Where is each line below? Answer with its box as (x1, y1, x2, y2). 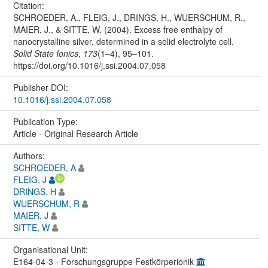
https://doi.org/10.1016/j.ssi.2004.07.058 (13, 59, 166, 71)
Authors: (13, 149, 47, 162)
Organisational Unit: (13, 243, 90, 255)
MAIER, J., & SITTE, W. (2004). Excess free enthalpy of (13, 23, 223, 35)
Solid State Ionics (13, 47, 78, 59)
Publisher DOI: (13, 81, 71, 93)
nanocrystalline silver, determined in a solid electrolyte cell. (13, 35, 234, 47)
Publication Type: (13, 115, 80, 127)
